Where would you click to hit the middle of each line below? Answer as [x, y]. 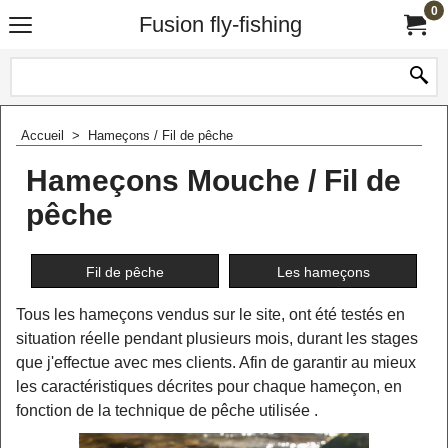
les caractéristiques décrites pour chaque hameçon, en [209, 386]
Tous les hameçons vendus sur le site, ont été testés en [210, 314]
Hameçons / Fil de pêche [160, 135]
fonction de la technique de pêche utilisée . [167, 410]
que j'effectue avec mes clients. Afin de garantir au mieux [216, 362]
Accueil [44, 135]
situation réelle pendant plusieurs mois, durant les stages [217, 338]
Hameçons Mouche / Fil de [213, 180]
